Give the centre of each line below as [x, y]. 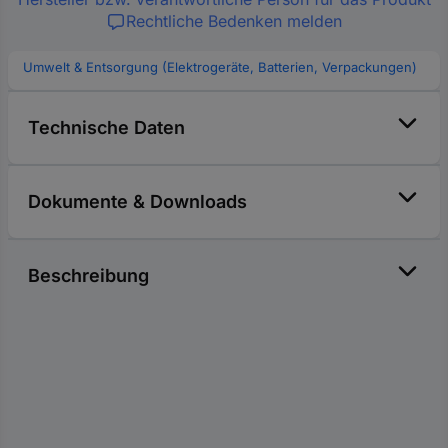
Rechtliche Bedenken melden [234, 21]
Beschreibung [88, 276]
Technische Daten [106, 128]
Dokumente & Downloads [137, 202]
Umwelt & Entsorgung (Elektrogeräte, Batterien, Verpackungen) [220, 67]
